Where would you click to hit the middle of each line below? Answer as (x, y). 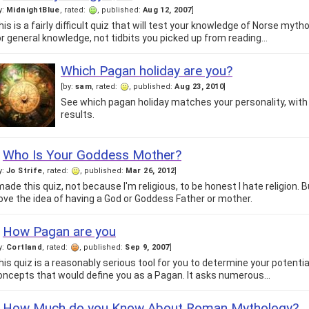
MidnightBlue (33, 10)
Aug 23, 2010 (199, 87)
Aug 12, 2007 (167, 10)
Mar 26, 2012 (150, 171)
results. (77, 115)
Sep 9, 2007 (147, 248)
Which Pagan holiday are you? (146, 71)
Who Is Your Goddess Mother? (92, 155)
